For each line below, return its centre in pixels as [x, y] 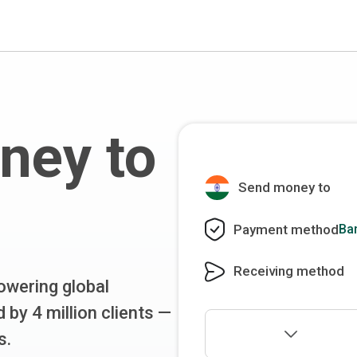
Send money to [285, 187]
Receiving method [289, 271]
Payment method [286, 229]
